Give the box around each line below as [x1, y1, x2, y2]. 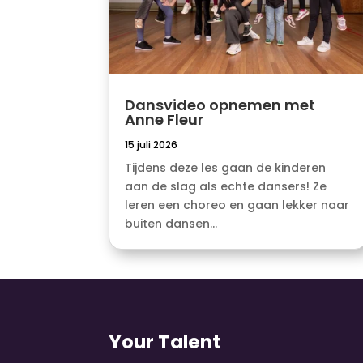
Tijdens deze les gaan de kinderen [125, 160, 327, 177]
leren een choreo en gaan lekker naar [125, 197, 350, 214]
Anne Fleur [125, 109, 204, 130]
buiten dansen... [125, 216, 218, 233]
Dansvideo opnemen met [125, 95, 316, 116]
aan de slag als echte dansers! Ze [125, 178, 327, 195]
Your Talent [109, 329, 221, 356]
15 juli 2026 [125, 138, 178, 152]
